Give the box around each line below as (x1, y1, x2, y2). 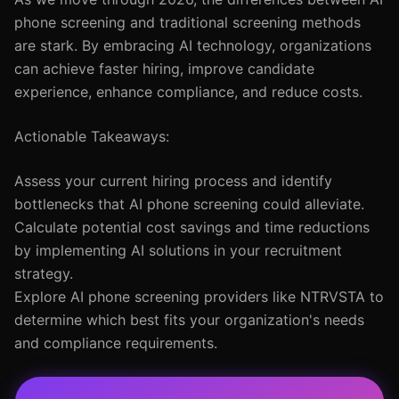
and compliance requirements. (14, 334, 217, 352)
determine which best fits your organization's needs (14, 311, 364, 329)
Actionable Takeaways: (14, 127, 169, 145)
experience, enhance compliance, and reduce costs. (14, 83, 362, 101)
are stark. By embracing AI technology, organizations (14, 37, 371, 54)
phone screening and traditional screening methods (14, 13, 361, 31)
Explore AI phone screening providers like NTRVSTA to (14, 288, 384, 305)
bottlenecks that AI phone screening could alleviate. (14, 195, 364, 213)
